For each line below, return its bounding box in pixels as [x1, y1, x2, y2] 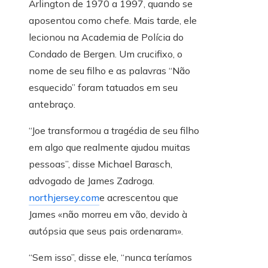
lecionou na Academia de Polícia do [29, 31, 184, 44]
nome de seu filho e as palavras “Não [29, 65, 190, 77]
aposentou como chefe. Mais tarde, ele [29, 14, 197, 27]
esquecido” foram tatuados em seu [29, 81, 178, 94]
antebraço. [29, 98, 75, 111]
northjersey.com [29, 191, 99, 204]
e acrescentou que [99, 191, 178, 204]
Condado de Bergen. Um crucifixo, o [29, 48, 182, 60]
